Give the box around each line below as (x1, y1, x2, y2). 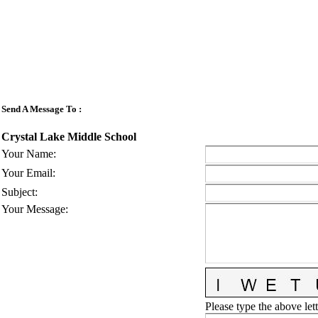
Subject (1, 186, 35, 199)
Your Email (1, 167, 53, 180)
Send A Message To (1, 103, 77, 114)
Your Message (1, 203, 65, 216)
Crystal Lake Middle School (1, 130, 136, 143)
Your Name (1, 148, 53, 160)
